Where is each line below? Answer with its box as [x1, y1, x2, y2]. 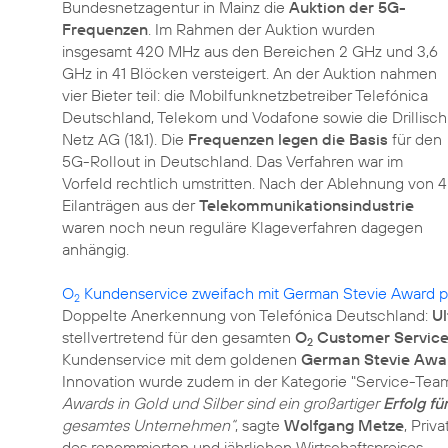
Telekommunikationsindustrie [199, 195, 414, 215]
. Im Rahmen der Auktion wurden [148, 19, 375, 39]
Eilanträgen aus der [62, 195, 199, 215]
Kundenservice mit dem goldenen [62, 349, 301, 369]
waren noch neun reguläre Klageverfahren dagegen [62, 217, 423, 237]
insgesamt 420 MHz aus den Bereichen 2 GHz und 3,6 [62, 41, 438, 61]
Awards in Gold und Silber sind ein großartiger [62, 393, 383, 413]
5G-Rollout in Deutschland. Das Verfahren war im [62, 151, 403, 171]
